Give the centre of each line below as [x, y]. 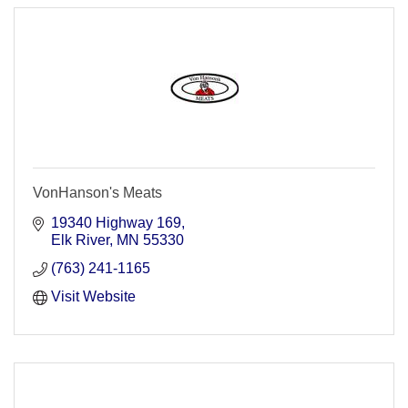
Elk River [80, 240]
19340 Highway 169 [116, 223]
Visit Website [93, 297]
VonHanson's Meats [97, 193]
